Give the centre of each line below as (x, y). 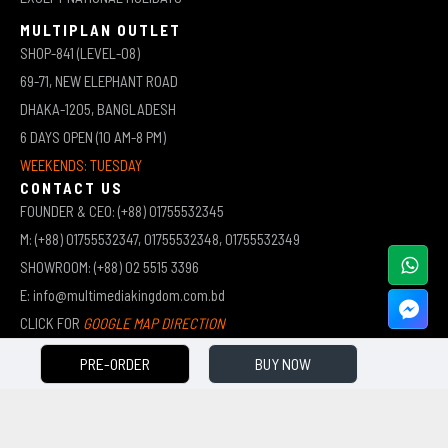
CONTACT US (71, 187)
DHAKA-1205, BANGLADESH (98, 108)
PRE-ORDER (115, 363)
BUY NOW (283, 363)
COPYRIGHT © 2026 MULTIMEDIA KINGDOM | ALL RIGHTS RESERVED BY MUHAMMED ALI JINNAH (224, 416)
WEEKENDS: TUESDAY (81, 164)
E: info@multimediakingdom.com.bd (122, 294)
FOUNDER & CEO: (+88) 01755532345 (122, 210)
